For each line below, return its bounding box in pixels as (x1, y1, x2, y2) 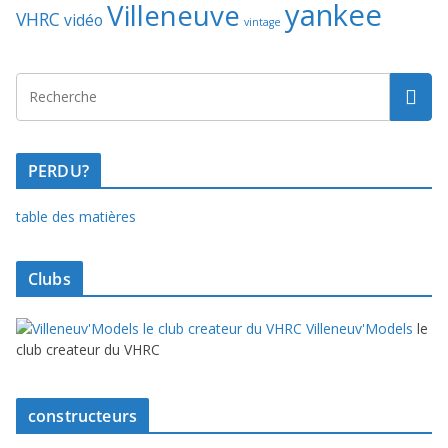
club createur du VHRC (16, 340, 160, 360)
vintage (244, 15, 281, 30)
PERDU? (28, 160, 89, 183)
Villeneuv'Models (302, 319, 413, 339)
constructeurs (28, 405, 138, 428)
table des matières (16, 207, 136, 227)
